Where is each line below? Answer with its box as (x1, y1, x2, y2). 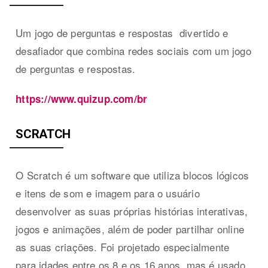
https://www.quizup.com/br (16, 91, 148, 106)
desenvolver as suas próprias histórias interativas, (16, 203, 248, 218)
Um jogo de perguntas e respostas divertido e (16, 25, 229, 40)
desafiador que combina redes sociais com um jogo (16, 42, 251, 58)
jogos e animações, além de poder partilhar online (16, 221, 245, 236)
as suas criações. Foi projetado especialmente (16, 239, 230, 254)
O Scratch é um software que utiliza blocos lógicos (16, 167, 249, 182)
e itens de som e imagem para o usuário (16, 185, 200, 200)
